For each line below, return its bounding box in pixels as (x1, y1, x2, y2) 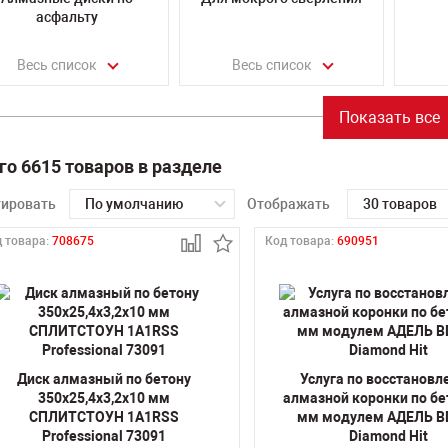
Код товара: (264, 234, 337, 248)
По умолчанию (85, 195, 183, 212)
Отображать (247, 195, 330, 212)
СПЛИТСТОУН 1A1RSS (29, 409, 180, 425)
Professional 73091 (42, 428, 167, 444)
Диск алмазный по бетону (17, 371, 192, 387)
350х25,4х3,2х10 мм (38, 390, 171, 406)
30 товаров (363, 195, 437, 212)
